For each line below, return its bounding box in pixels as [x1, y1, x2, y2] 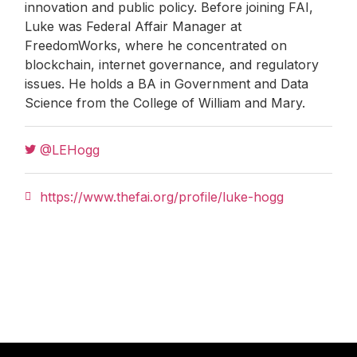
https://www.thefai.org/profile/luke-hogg [40, 189, 284, 206]
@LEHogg [40, 142, 100, 159]
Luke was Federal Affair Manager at [25, 18, 242, 35]
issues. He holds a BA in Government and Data [25, 76, 309, 92]
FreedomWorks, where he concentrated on [25, 37, 288, 54]
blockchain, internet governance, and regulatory [25, 57, 320, 73]
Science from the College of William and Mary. [25, 95, 306, 112]
